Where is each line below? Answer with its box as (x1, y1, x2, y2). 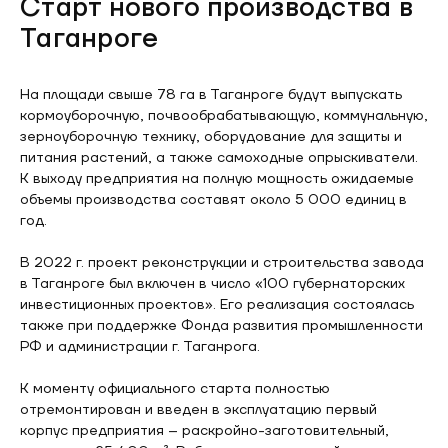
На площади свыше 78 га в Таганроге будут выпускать (20, 86, 402, 104)
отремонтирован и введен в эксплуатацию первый (20, 401, 377, 419)
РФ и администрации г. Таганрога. (20, 338, 260, 356)
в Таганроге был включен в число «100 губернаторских (20, 275, 405, 293)
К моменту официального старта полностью (20, 380, 330, 398)
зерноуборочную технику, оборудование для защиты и (20, 128, 402, 146)
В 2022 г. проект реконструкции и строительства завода (20, 254, 424, 272)
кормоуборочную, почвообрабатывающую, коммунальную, (20, 107, 428, 125)
